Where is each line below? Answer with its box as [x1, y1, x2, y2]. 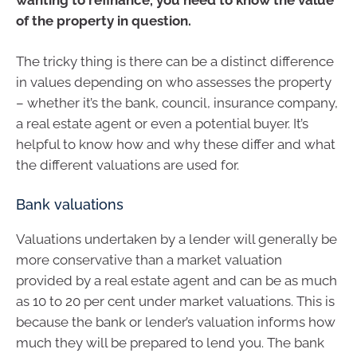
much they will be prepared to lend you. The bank [16, 334, 324, 351]
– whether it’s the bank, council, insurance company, [16, 95, 338, 112]
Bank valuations [16, 195, 124, 213]
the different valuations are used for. [16, 157, 239, 174]
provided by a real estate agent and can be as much [16, 272, 337, 288]
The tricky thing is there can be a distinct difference [16, 53, 334, 70]
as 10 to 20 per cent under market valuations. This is [16, 292, 335, 309]
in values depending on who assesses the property [16, 74, 331, 91]
